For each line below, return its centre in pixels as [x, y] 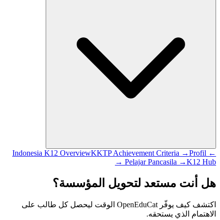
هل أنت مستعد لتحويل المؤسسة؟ [134, 183]
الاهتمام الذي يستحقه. [181, 214]
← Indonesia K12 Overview [211, 153]
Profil [198, 153]
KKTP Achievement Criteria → [140, 153]
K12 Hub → [201, 162]
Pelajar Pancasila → [156, 162]
